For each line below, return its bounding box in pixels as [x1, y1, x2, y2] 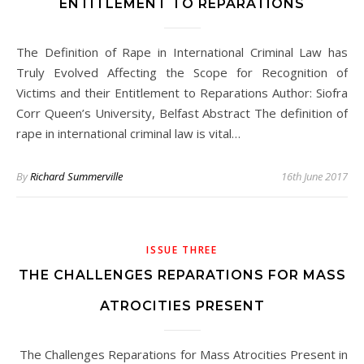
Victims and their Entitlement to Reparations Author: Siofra [16, 84, 348, 101]
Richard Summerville [30, 169, 123, 184]
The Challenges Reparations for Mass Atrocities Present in [16, 346, 28, 362]
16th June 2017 [281, 169, 348, 184]
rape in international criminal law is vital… [16, 125, 240, 141]
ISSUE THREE [146, 243, 218, 257]
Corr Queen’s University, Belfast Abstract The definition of [16, 105, 348, 121]
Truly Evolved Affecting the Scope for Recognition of [16, 64, 348, 80]
